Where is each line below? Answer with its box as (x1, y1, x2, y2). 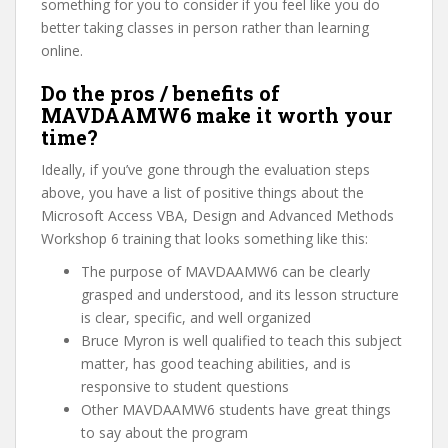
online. (41, 41, 83, 60)
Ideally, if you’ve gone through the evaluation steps (41, 160, 370, 179)
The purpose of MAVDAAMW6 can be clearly (81, 262, 370, 281)
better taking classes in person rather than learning (41, 18, 369, 37)
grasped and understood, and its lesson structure (81, 285, 399, 304)
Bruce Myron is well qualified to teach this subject (81, 331, 402, 350)
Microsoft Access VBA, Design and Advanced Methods (41, 206, 394, 225)
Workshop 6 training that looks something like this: (41, 229, 368, 248)
